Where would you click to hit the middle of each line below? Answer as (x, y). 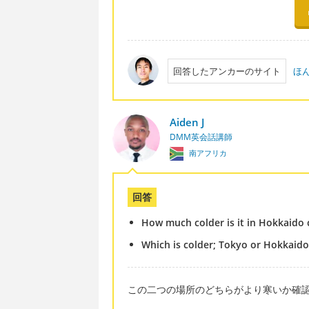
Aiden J (187, 122)
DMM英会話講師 (201, 137)
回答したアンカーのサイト (227, 71)
